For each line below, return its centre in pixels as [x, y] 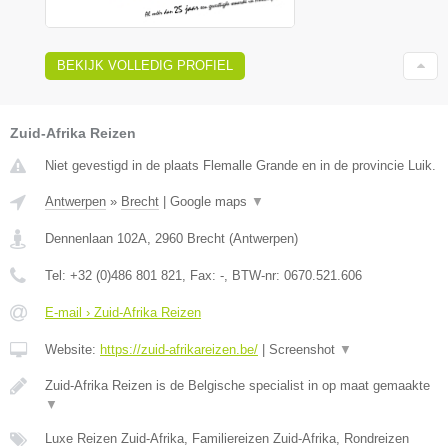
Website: [72, 349]
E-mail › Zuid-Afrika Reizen [123, 312]
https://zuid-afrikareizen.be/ [179, 349]
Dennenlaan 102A [96, 238]
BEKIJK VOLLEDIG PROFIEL [145, 65]
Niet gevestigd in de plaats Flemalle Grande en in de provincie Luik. [240, 165]
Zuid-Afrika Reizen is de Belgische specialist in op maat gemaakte [237, 385]
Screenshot [304, 349]
